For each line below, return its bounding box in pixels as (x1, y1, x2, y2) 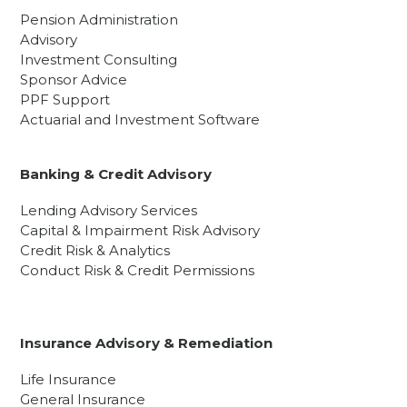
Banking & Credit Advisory (20, 165, 213, 184)
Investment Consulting (20, 51, 178, 69)
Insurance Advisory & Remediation (20, 334, 273, 352)
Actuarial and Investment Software (20, 111, 261, 129)
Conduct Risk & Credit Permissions (20, 262, 255, 280)
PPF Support (20, 91, 111, 109)
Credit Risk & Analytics (20, 242, 171, 260)
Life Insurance (20, 371, 117, 389)
